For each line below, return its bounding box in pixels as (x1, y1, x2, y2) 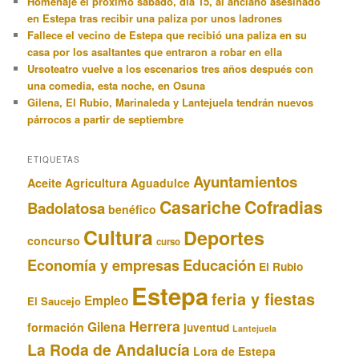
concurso (27, 232, 81, 248)
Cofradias (244, 194, 324, 220)
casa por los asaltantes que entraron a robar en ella (27, 44, 283, 60)
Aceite (27, 174, 63, 191)
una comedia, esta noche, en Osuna (27, 78, 206, 94)
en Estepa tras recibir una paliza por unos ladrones (27, 10, 283, 26)
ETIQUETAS (27, 153, 81, 165)
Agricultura (65, 174, 128, 191)
